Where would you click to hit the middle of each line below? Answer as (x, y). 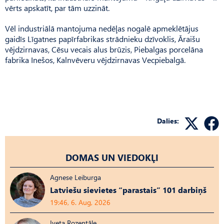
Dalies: (168, 121)
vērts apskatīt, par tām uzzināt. (57, 8)
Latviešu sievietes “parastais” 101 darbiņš (128, 190)
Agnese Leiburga (75, 177)
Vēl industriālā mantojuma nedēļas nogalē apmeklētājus (102, 28)
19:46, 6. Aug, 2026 (80, 202)
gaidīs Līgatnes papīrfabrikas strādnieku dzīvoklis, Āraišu (102, 39)
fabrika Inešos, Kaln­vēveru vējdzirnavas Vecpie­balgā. (95, 60)
